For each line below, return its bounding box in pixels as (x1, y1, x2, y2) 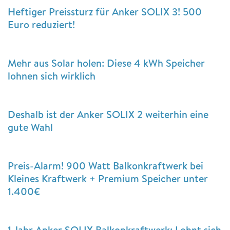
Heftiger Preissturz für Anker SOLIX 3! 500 (8, 4, 202, 18)
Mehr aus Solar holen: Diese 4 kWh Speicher (8, 55, 205, 70)
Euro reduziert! (8, 17, 75, 31)
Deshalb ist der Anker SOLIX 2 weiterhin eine (8, 107, 208, 121)
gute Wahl (8, 120, 53, 134)
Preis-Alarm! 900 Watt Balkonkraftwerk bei (8, 158, 203, 172)
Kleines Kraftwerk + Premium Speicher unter (8, 171, 208, 185)
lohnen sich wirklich (8, 68, 95, 83)
